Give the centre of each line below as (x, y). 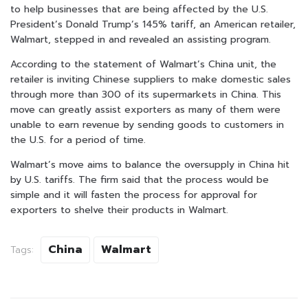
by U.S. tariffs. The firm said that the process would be (140, 180)
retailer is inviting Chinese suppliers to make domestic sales (151, 80)
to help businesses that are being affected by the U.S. (139, 10)
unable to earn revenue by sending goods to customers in (147, 125)
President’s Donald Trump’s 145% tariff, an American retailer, (153, 25)
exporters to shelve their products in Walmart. (119, 210)
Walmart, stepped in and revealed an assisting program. (141, 40)
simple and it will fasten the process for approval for (134, 195)
